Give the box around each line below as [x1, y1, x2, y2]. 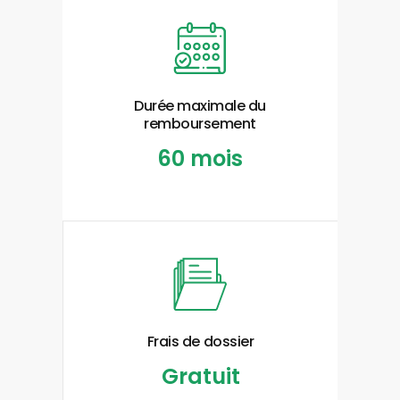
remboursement [144, 113, 256, 134]
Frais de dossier [146, 331, 254, 352]
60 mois [157, 144, 243, 173]
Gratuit [161, 362, 240, 391]
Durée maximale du [134, 96, 266, 116]
